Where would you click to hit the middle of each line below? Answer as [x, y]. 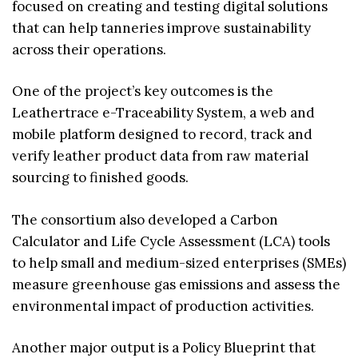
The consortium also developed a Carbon [145, 219]
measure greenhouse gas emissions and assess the [176, 284]
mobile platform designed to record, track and [162, 135]
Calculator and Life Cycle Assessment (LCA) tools [171, 241]
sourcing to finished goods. [100, 178]
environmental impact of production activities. [163, 306]
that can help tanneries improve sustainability [161, 28]
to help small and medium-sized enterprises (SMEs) [179, 263]
